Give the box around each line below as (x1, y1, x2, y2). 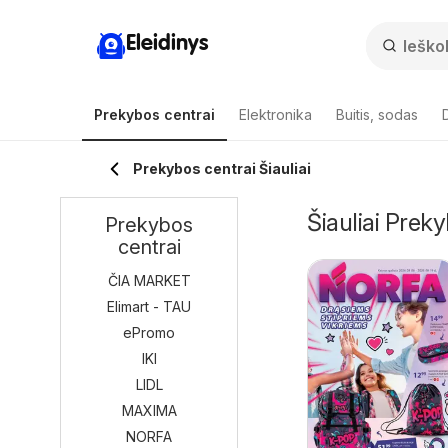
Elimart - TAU (107, 298, 191, 315)
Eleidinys (126, 32, 208, 55)
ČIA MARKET (107, 272, 191, 289)
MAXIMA (121, 402, 177, 419)
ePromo (123, 324, 175, 341)
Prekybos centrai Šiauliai (133, 160, 311, 177)
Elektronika (239, 106, 312, 123)
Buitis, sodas (336, 106, 418, 123)
